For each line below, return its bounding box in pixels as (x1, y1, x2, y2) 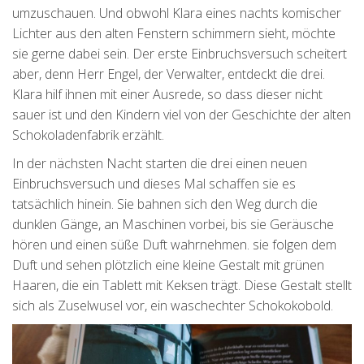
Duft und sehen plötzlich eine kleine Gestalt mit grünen (12, 255, 324, 274)
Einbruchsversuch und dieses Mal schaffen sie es (12, 174, 296, 193)
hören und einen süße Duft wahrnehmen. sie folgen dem (12, 235, 336, 253)
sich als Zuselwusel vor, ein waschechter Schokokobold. (12, 296, 333, 314)
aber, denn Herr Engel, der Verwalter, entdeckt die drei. (12, 64, 325, 83)
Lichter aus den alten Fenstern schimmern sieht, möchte (12, 24, 336, 42)
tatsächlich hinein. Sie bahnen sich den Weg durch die (12, 194, 318, 213)
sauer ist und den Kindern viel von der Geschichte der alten (12, 105, 351, 123)
